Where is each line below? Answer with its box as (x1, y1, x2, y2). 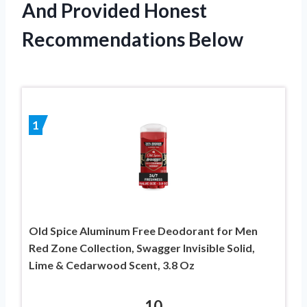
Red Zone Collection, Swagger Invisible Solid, (29, 241, 255, 254)
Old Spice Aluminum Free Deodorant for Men (29, 223, 258, 237)
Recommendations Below (22, 27, 243, 51)
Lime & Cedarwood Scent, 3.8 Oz (29, 258, 195, 271)
